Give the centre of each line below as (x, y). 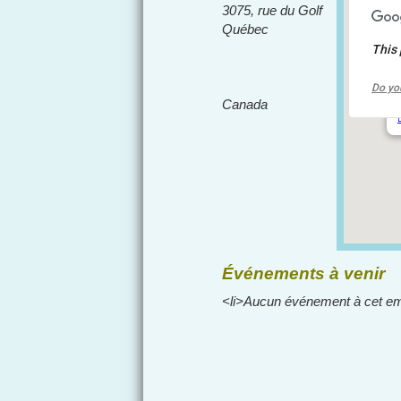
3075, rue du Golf (272, 10)
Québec (245, 29)
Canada (245, 104)
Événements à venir (303, 273)
